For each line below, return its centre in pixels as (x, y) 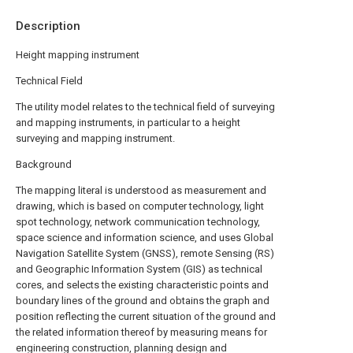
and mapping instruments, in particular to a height (128, 123)
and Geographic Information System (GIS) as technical (139, 269)
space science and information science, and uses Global (145, 238)
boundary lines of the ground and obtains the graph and (143, 301)
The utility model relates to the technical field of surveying (145, 107)
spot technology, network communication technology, (138, 222)
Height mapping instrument (78, 55)
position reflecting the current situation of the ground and (146, 316)
